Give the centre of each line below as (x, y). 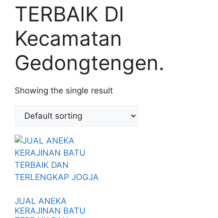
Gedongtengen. (90, 63)
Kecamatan (68, 38)
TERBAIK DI (69, 14)
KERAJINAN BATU (50, 210)
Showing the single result (64, 91)
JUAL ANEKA (41, 201)
